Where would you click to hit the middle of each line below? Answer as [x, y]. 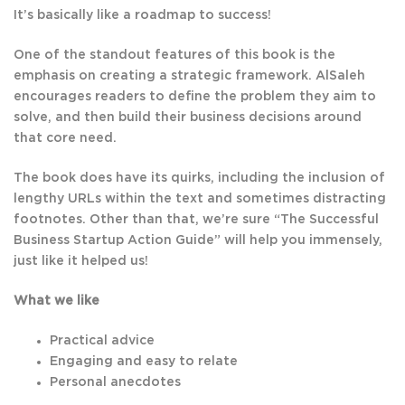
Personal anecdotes [115, 383]
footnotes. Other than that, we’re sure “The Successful [196, 220]
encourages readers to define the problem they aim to [195, 97]
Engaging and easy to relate [144, 362]
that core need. [65, 139]
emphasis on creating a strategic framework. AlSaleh [189, 76]
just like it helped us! [81, 262]
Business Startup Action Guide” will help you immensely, [198, 241]
